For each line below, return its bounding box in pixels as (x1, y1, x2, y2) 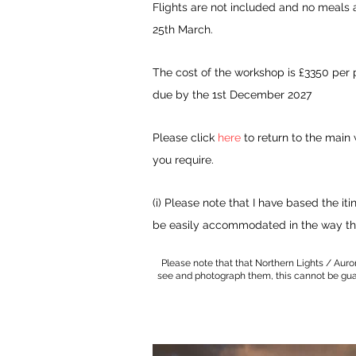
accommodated (203, 219, 286, 231)
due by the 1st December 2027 (153, 88, 311, 101)
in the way (286, 219, 346, 231)
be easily (153, 219, 203, 231)
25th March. (153, 23, 216, 36)
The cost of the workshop (153, 66, 288, 79)
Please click (153, 131, 218, 144)
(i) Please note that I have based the (153, 196, 342, 209)
